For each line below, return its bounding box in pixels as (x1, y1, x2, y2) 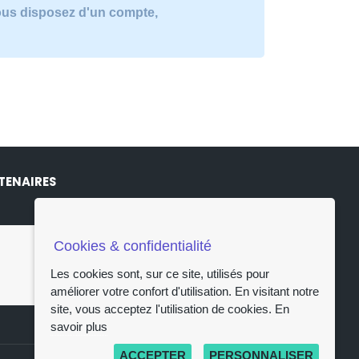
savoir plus (50, 320, 107, 333)
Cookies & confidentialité (53, 238, 212, 254)
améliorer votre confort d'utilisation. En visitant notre (50, 284, 319, 298)
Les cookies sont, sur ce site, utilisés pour (50, 267, 269, 280)
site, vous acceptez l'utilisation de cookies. (50, 302, 275, 316)
